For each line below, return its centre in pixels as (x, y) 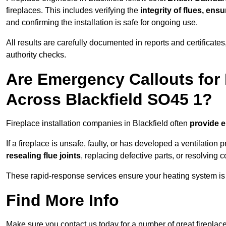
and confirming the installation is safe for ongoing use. (102, 23)
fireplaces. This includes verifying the (73, 11)
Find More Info (63, 201)
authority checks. (36, 55)
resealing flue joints (43, 156)
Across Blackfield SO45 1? (109, 100)
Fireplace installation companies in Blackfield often (98, 124)
